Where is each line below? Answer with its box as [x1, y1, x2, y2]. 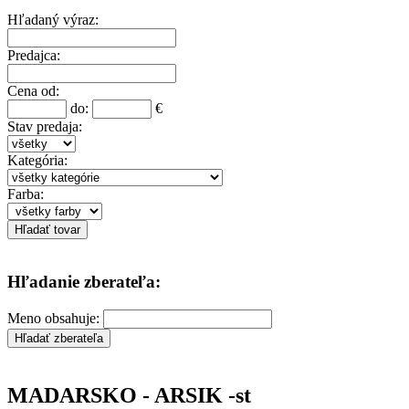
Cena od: [7, 82, 59, 99]
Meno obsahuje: [7, 309, 103, 326]
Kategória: [7, 152, 68, 168]
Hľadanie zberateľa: [7, 272, 161, 292]
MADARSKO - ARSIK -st [7, 383, 251, 407]
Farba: [7, 185, 44, 202]
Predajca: [7, 47, 60, 63]
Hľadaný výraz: [7, 11, 99, 27]
